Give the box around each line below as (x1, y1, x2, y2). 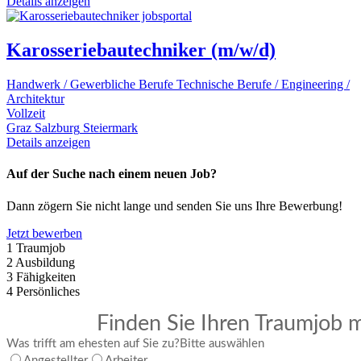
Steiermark (83, 121, 138, 135)
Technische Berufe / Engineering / (176, 77, 350, 92)
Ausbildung (15, 255, 75, 269)
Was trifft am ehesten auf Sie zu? (6, 337, 180, 350)
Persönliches (16, 284, 80, 298)
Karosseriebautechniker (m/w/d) (6, 39, 276, 61)
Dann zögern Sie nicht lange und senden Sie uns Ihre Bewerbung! (6, 198, 342, 213)
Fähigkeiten (16, 269, 76, 284)
